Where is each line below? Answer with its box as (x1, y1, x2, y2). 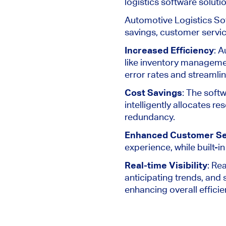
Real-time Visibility (125, 160, 207, 171)
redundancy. (125, 111, 175, 123)
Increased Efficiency (125, 45, 214, 56)
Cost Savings (125, 87, 182, 98)
